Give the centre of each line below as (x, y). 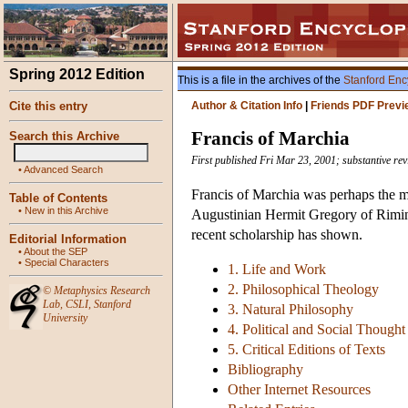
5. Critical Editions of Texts (306, 350)
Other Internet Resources (299, 390)
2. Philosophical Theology (303, 290)
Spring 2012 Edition (77, 74)
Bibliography (265, 370)
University (65, 318)
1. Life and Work (277, 270)
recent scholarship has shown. (277, 235)
